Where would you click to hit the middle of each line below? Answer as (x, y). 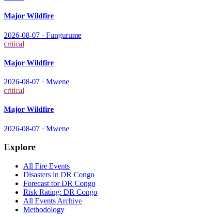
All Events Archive (53, 201)
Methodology (44, 210)
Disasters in (42, 175)
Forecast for (42, 184)
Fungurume (64, 35)
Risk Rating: (43, 192)
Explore (20, 147)
